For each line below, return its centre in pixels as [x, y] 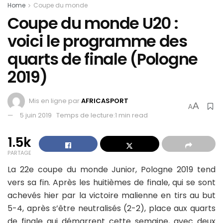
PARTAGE [19, 153]
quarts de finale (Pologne [103, 59]
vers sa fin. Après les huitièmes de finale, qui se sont [111, 183]
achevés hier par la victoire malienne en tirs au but [111, 196]
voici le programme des [97, 41]
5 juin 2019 [36, 115]
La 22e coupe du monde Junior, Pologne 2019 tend [111, 170]
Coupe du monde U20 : [93, 23]
